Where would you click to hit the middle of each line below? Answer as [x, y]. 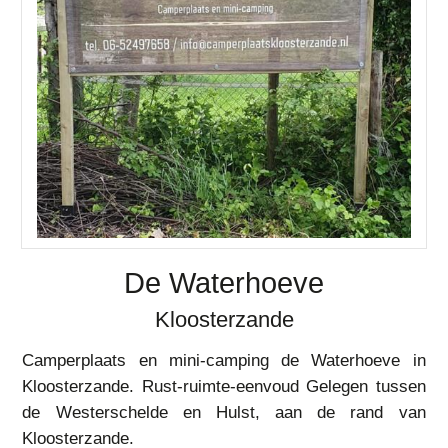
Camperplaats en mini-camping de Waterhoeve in [224, 360]
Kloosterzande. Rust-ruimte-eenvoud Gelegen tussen [224, 386]
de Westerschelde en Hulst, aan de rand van [224, 412]
